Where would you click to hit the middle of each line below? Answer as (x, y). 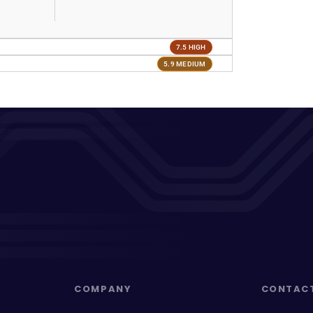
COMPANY (103, 289)
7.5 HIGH (191, 47)
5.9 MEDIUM (185, 64)
